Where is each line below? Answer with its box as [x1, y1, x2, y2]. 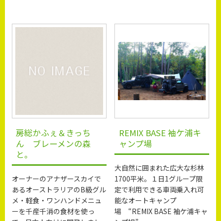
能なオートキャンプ [114, 195, 177, 205]
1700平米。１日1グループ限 [114, 173, 203, 184]
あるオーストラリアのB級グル [12, 184, 107, 194]
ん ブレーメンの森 [16, 138, 91, 150]
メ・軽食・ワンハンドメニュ [12, 195, 102, 205]
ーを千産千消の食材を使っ [12, 206, 95, 216]
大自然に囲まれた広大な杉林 [114, 162, 205, 173]
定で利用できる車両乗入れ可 [114, 184, 205, 194]
